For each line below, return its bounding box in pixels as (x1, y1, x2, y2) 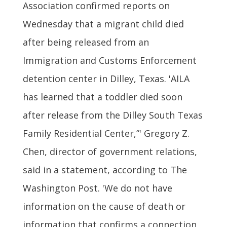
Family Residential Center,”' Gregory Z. (22, 127, 190, 139)
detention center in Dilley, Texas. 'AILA (22, 72, 190, 85)
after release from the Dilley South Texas (22, 108, 203, 121)
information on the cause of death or (22, 200, 185, 212)
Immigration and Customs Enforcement (22, 54, 197, 66)
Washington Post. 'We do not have (22, 181, 172, 194)
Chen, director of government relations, (22, 145, 197, 158)
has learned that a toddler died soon (22, 90, 182, 103)
